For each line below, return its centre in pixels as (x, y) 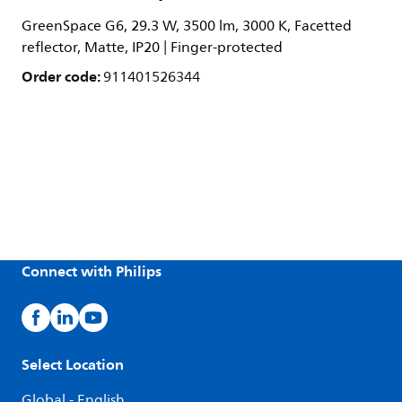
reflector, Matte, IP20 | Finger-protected (152, 48)
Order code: (62, 76)
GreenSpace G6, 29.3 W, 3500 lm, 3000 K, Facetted (187, 26)
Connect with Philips (92, 271)
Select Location (73, 364)
